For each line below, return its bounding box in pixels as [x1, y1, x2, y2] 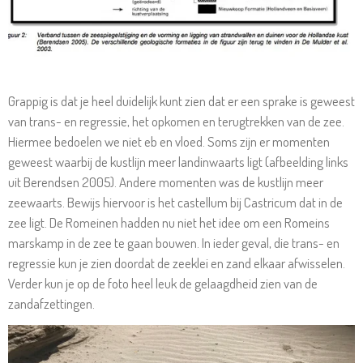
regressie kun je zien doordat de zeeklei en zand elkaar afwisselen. [8, 254, 345, 272]
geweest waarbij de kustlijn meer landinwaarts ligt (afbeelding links [8, 153, 348, 171]
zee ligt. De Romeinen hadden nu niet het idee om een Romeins [8, 214, 330, 232]
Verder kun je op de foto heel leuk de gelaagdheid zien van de [8, 275, 318, 293]
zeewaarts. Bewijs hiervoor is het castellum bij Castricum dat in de [8, 194, 343, 211]
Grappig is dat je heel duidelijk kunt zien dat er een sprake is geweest [8, 92, 355, 110]
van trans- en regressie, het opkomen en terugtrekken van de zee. [8, 113, 344, 130]
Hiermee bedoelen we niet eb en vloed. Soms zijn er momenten [8, 133, 330, 151]
